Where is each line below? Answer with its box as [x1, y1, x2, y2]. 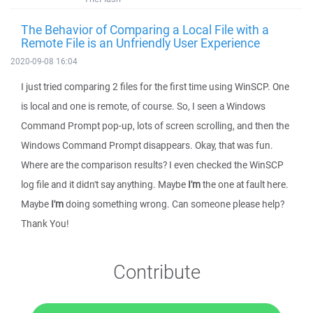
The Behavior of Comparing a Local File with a [21, 21, 269, 38]
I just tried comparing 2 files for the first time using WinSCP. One [21, 80, 289, 93]
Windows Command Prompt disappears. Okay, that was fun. [21, 139, 273, 152]
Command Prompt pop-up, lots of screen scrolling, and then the [21, 119, 289, 132]
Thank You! [21, 217, 69, 230]
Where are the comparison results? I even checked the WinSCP [21, 159, 284, 171]
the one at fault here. [201, 178, 289, 191]
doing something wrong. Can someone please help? [64, 198, 284, 210]
